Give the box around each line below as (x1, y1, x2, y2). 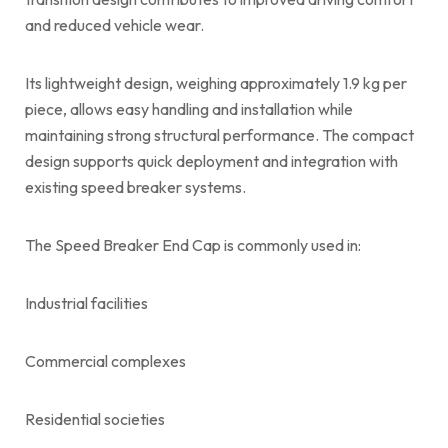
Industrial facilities (25, 292, 148, 313)
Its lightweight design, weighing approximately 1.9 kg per (25, 72, 407, 93)
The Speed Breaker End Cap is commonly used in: (25, 234, 361, 255)
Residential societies (25, 408, 165, 429)
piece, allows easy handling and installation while (25, 98, 353, 119)
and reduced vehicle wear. (25, 14, 204, 35)
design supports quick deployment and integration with (25, 150, 398, 171)
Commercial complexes (25, 350, 186, 371)
